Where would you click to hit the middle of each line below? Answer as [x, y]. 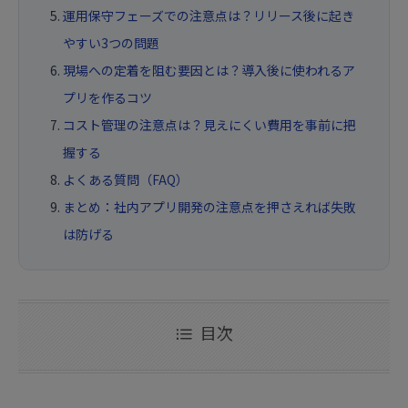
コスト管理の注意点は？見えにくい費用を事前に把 [209, 125]
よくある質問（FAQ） [126, 180]
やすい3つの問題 [111, 43]
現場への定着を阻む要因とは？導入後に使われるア [209, 71]
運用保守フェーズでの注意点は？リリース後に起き [209, 16]
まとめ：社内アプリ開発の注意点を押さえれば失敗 [209, 207]
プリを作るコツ [107, 98]
